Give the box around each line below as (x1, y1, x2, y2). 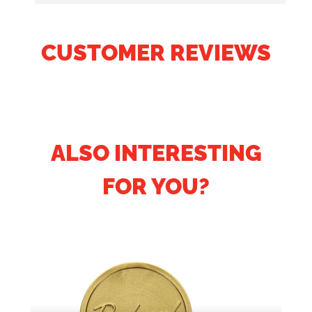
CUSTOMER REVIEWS (41, 39, 271, 65)
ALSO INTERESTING (50, 139, 262, 166)
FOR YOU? (102, 173, 210, 199)
